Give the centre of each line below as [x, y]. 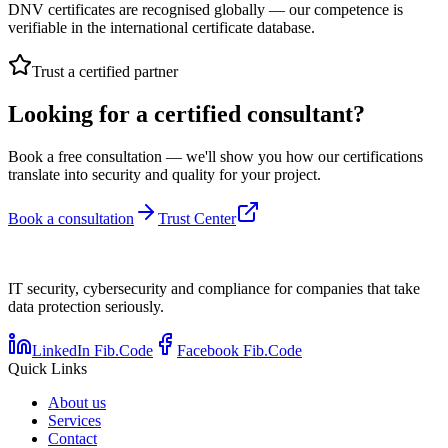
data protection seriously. [86, 307]
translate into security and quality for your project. [164, 175]
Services [74, 421]
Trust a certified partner [105, 72]
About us [77, 403]
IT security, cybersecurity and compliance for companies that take [214, 289]
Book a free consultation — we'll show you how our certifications [215, 157]
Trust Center [197, 219]
